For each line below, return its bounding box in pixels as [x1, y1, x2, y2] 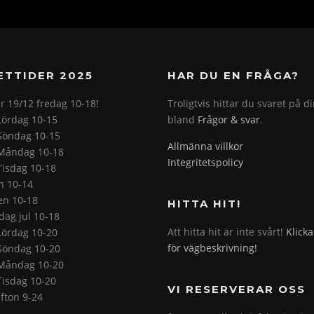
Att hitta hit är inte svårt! [168, 225, 286, 239]
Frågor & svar [198, 113, 260, 127]
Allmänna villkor [168, 139, 243, 153]
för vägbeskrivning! [168, 241, 257, 255]
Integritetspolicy [168, 156, 243, 170]
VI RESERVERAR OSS [168, 282, 306, 296]
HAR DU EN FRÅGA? [168, 69, 299, 83]
